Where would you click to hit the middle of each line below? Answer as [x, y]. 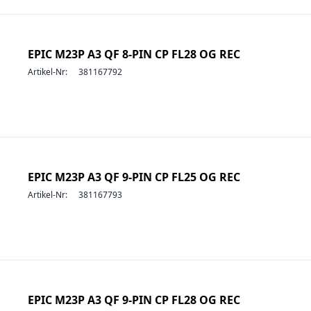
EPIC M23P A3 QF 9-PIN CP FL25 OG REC [134, 177]
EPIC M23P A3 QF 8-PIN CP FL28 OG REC [134, 54]
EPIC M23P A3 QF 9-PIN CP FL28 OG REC [134, 300]
